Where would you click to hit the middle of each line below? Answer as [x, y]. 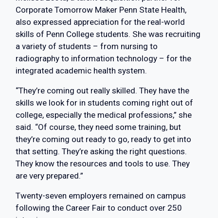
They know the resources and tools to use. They [103, 164]
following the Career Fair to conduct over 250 [99, 208]
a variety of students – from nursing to [87, 46]
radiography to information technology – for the [103, 59]
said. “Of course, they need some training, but [98, 127]
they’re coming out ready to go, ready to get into [103, 139]
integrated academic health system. [81, 71]
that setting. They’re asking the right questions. [101, 152]
